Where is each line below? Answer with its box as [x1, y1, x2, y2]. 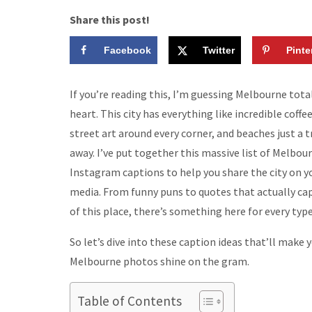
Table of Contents [77, 292, 182, 309]
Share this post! [69, 12, 150, 26]
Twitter [202, 44, 235, 56]
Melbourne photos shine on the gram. [69, 253, 249, 268]
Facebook [103, 44, 151, 56]
